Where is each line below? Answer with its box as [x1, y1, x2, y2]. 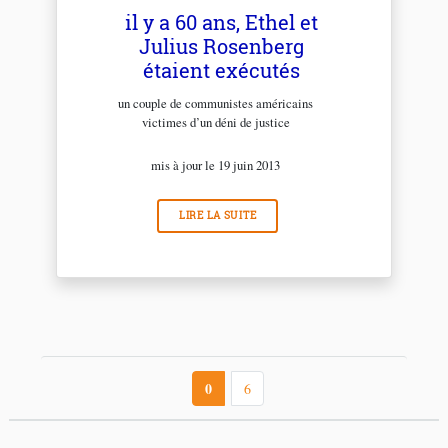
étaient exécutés [142, 57, 300, 84]
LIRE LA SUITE [178, 209, 257, 223]
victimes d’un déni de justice [141, 113, 290, 132]
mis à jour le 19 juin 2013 [151, 156, 281, 175]
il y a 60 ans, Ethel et [124, 9, 318, 36]
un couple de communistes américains [118, 94, 314, 113]
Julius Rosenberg [138, 33, 304, 60]
